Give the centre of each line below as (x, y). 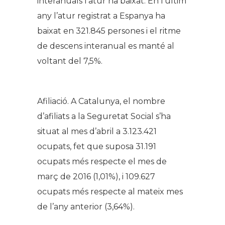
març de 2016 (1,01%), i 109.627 (96, 177)
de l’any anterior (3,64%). (86, 207)
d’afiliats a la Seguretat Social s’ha (104, 117)
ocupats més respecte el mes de (102, 162)
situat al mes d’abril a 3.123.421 (97, 132)
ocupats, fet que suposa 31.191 (97, 147)
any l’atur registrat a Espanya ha (101, 16)
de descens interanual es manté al (106, 46)
